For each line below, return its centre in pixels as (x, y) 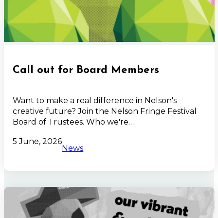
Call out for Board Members (86, 71)
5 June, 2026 (37, 142)
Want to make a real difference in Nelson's (95, 101)
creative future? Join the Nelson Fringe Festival (105, 111)
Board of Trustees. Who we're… (73, 122)
